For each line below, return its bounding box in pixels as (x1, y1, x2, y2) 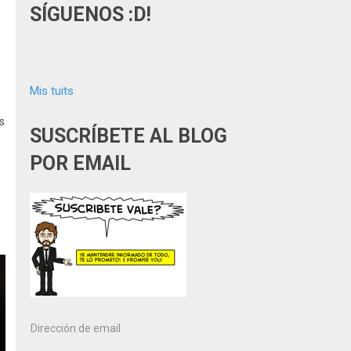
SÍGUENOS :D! (30, 3, 151, 26)
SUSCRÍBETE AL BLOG (30, 125, 227, 147)
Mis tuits (30, 84, 74, 98)
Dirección (29, 320, 77, 335)
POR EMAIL (30, 152, 131, 175)
